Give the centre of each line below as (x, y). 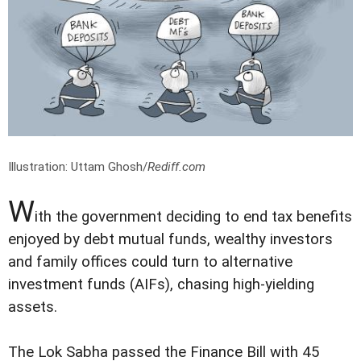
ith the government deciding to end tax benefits (193, 216)
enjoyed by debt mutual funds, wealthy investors (170, 239)
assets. (33, 307)
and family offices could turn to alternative (150, 261)
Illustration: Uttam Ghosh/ (78, 166)
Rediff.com (176, 166)
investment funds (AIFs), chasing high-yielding (161, 284)
